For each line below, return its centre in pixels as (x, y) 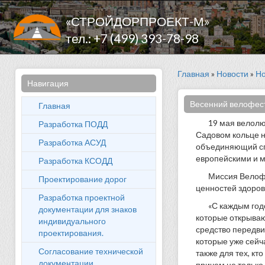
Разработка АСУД (72, 142)
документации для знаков (88, 209)
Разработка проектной (82, 197)
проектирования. (71, 233)
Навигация (48, 83)
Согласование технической (91, 251)
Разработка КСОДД (75, 161)
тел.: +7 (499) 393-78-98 (132, 38)
